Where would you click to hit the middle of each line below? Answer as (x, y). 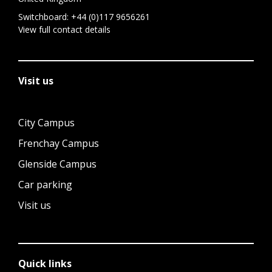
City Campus (46, 123)
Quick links (45, 263)
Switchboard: (45, 17)
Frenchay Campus (59, 143)
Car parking (45, 185)
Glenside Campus (57, 164)
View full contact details (64, 29)
